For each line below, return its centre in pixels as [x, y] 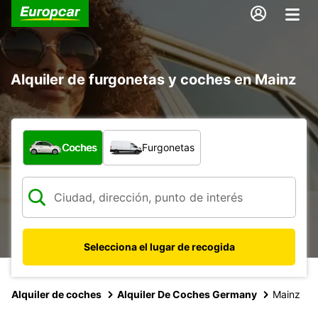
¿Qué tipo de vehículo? [86, 137]
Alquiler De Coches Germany [187, 294]
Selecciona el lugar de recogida [159, 246]
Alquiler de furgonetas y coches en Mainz [153, 79]
